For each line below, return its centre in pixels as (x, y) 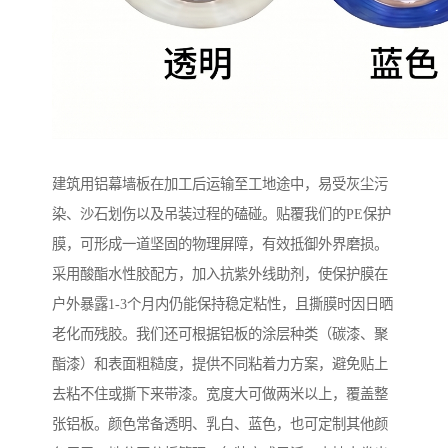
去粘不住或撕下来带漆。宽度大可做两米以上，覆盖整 (220, 394)
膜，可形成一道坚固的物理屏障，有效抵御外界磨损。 (220, 244)
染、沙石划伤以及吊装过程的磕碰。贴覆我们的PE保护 (221, 214)
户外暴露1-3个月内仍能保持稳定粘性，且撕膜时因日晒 (222, 304)
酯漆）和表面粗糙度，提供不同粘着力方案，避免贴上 (220, 364)
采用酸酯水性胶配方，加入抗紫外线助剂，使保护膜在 (220, 274)
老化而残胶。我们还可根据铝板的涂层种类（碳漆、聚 (220, 334)
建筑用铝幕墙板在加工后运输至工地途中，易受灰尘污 (220, 184)
